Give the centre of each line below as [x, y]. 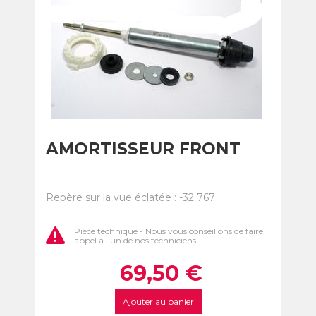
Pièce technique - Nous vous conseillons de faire [169, 231]
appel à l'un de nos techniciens [135, 240]
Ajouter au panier [158, 302]
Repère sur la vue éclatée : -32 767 [130, 197]
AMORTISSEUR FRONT [143, 149]
